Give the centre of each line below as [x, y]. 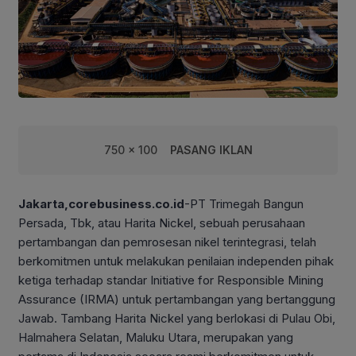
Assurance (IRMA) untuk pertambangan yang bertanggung [177, 300]
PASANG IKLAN [211, 150]
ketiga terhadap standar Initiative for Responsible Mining [171, 281]
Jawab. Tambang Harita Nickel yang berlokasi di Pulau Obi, [177, 319]
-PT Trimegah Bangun [244, 204]
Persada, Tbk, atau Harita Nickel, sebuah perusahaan [162, 223]
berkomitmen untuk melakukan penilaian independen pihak [176, 261]
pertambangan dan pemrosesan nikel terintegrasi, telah [167, 242]
